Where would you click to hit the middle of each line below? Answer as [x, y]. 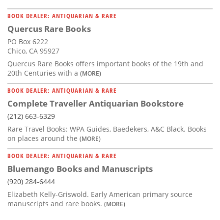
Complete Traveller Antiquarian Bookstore [96, 103]
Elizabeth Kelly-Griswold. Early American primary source [100, 194]
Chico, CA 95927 [33, 51]
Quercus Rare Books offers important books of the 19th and [105, 63]
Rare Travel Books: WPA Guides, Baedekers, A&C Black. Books [107, 129]
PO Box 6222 [28, 41]
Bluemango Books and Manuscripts [80, 168]
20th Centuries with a [44, 73]
